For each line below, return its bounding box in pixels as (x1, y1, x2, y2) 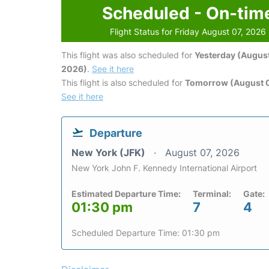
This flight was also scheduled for (61, 50, 195, 60)
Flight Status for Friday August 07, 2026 (110, 26, 267, 37)
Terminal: (193, 189, 231, 199)
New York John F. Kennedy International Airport (71, 163, 257, 173)
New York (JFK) (71, 147, 148, 159)
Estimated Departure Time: (71, 189, 181, 199)
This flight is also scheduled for (61, 77, 185, 88)
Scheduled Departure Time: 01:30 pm (71, 228, 220, 238)
